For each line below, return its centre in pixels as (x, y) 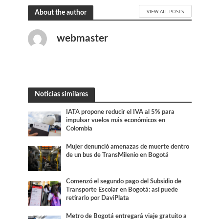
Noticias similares (61, 94)
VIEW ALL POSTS (165, 11)
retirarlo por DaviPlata (98, 198)
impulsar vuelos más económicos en (116, 120)
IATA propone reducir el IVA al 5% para (120, 112)
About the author (60, 12)
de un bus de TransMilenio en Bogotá (118, 155)
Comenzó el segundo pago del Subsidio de (124, 182)
